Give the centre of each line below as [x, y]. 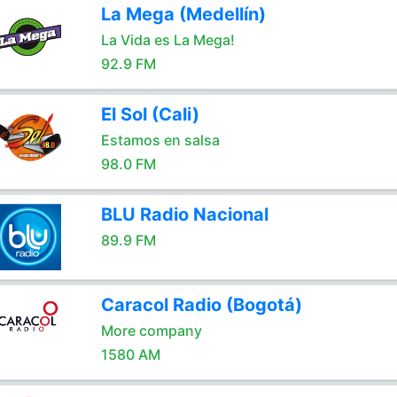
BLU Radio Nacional [184, 214]
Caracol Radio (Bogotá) [201, 305]
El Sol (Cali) [150, 114]
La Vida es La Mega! [167, 40]
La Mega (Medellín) [183, 14]
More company [151, 331]
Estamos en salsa [160, 140]
